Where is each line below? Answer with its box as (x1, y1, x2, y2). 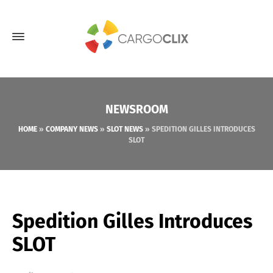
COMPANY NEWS (45, 125, 98, 133)
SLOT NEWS (106, 125, 143, 133)
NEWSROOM (105, 102, 168, 116)
